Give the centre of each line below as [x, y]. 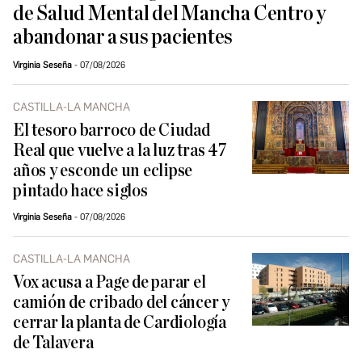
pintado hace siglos [80, 192]
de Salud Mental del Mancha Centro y [169, 14]
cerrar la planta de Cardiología [120, 323]
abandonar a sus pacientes [123, 38]
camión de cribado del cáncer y [122, 303]
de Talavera [53, 343]
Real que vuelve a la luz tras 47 [120, 151]
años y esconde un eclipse [103, 171]
